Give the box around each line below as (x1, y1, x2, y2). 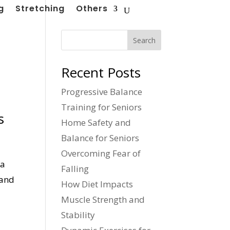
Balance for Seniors (61, 132, 140, 144)
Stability (61, 209, 95, 221)
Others (75, 3, 108, 14)
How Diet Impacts (61, 178, 133, 190)
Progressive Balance (61, 86, 143, 98)
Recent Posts (61, 63, 141, 82)
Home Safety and (61, 117, 131, 128)
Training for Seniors (61, 101, 142, 113)
